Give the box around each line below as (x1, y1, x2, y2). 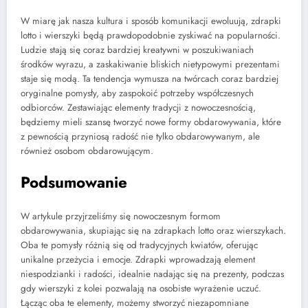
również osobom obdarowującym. (21, 144, 153, 157)
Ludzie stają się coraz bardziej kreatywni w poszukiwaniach (21, 43, 254, 56)
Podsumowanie (21, 170, 127, 193)
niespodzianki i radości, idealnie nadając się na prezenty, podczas (21, 267, 284, 281)
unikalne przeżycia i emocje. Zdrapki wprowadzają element (21, 253, 255, 267)
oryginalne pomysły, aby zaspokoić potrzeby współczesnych (21, 86, 254, 100)
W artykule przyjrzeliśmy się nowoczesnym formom (21, 210, 221, 223)
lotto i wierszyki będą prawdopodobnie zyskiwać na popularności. (21, 28, 280, 42)
